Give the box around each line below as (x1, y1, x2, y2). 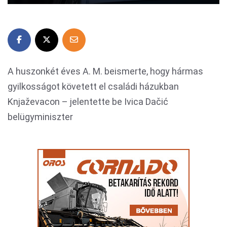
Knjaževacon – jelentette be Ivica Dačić (8, 96, 168, 107)
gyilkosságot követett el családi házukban (8, 81, 179, 92)
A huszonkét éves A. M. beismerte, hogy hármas (8, 66, 203, 77)
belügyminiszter (8, 111, 73, 122)
